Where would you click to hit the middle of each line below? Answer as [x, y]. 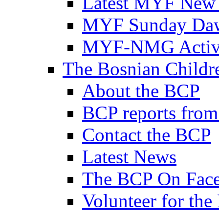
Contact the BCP [147, 135]
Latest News [129, 157]
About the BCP [141, 91]
